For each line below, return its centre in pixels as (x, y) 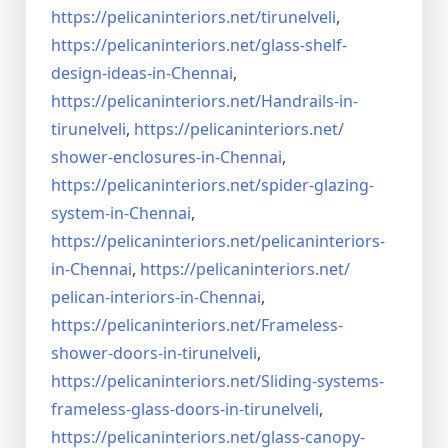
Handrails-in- (309, 101)
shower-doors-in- (116, 353)
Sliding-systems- (322, 381)
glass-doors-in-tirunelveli (225, 409)
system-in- (90, 213)
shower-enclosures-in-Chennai (166, 157)
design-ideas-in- (111, 73)
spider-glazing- (317, 185)
